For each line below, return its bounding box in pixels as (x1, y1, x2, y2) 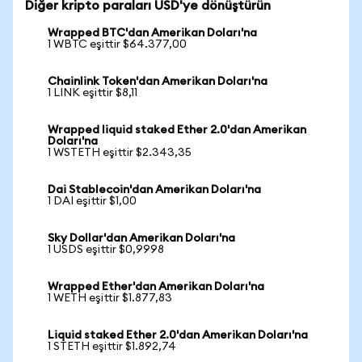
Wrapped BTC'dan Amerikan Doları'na (48, 27, 257, 39)
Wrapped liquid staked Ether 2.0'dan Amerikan (48, 124, 306, 136)
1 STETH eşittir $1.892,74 (48, 341, 176, 352)
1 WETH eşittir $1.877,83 (48, 293, 172, 304)
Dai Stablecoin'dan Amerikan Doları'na (48, 184, 261, 196)
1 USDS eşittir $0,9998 (48, 244, 164, 255)
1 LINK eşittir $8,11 (48, 87, 137, 99)
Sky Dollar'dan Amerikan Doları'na (48, 233, 235, 244)
